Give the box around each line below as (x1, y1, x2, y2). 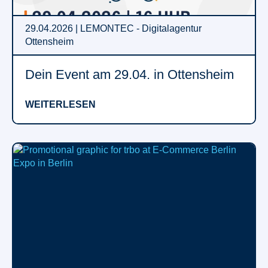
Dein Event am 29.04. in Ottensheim (25, 66, 234, 82)
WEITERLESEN (25, 99, 96, 109)
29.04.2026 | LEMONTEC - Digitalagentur (25, 23, 202, 33)
